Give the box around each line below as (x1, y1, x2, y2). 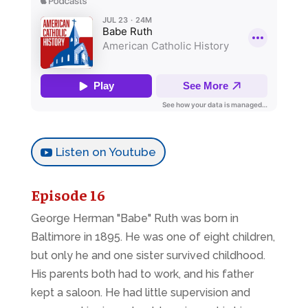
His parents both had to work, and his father (30, 267, 254, 281)
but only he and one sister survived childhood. (30, 249, 265, 263)
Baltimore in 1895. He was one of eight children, (30, 230, 275, 244)
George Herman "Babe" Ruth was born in (30, 212, 239, 225)
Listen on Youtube (55, 145, 156, 159)
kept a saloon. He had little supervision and (30, 286, 250, 300)
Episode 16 (30, 185, 105, 205)
